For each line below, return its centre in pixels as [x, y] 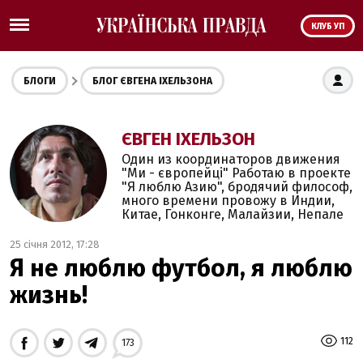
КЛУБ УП [328, 27]
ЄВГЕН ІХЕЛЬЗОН [188, 139]
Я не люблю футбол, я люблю [181, 268]
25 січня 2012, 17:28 [55, 244]
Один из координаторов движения [231, 159]
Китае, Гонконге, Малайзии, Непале [233, 214]
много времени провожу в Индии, [228, 201]
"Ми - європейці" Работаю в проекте [236, 173]
